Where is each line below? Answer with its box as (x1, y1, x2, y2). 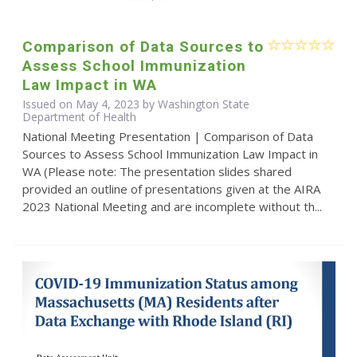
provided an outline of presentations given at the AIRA (22, 180, 320, 197)
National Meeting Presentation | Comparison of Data (22, 127, 313, 144)
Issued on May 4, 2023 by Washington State (22, 96, 249, 112)
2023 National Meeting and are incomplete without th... (22, 198, 322, 214)
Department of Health (22, 108, 136, 124)
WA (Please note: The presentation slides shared (22, 163, 292, 179)
